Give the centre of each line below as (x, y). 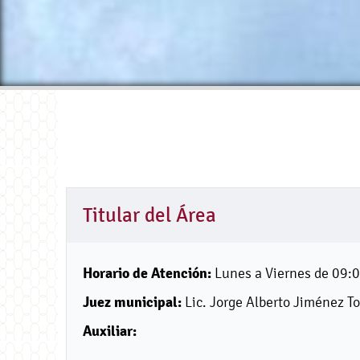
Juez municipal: (132, 302)
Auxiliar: (110, 331)
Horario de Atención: (147, 273)
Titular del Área (149, 215)
